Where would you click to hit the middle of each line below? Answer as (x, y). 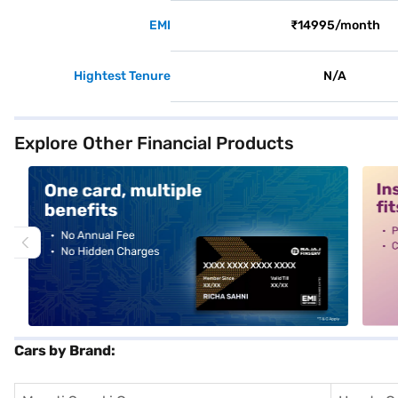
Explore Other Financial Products (154, 143)
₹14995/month (335, 25)
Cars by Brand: (65, 350)
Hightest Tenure (122, 76)
